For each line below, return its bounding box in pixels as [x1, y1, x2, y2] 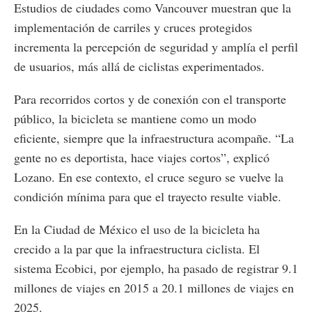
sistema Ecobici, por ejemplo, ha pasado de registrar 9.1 [14, 260, 298, 277]
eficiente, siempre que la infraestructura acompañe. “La [14, 130, 294, 147]
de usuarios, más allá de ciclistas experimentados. [14, 58, 265, 75]
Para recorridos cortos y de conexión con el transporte [14, 91, 286, 108]
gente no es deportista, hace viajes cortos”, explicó [14, 149, 270, 166]
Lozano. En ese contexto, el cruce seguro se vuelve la [14, 169, 283, 186]
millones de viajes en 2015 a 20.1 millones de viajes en [14, 279, 294, 297]
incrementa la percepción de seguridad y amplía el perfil [14, 38, 298, 56]
